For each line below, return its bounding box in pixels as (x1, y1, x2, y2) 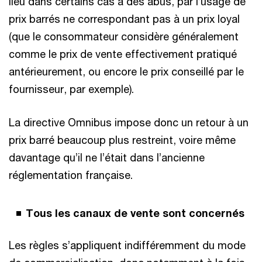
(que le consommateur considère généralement (9, 29, 239, 43)
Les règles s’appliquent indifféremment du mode (9, 238, 246, 251)
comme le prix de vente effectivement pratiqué (9, 47, 237, 60)
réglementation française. (9, 168, 133, 181)
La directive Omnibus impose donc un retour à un (9, 115, 249, 129)
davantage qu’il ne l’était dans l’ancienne (9, 150, 205, 164)
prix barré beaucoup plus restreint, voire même (9, 133, 236, 146)
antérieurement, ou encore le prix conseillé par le (9, 64, 244, 78)
